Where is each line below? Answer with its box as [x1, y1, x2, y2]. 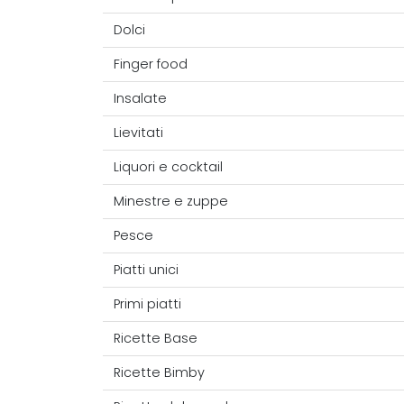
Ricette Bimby [114, 364, 205, 381]
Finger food [114, 56, 188, 73]
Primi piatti [114, 296, 181, 313]
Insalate [114, 90, 167, 107]
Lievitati [114, 124, 163, 142]
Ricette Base [114, 330, 197, 347]
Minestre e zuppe [114, 193, 228, 210]
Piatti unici [114, 262, 179, 279]
